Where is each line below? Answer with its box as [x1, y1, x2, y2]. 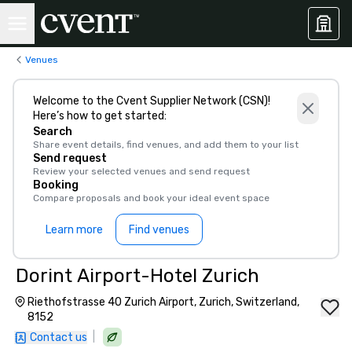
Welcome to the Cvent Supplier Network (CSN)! [33, 94, 270, 108]
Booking [33, 178, 79, 192]
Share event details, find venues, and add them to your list [33, 139, 299, 150]
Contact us [30, 331, 87, 344]
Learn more [46, 222, 103, 236]
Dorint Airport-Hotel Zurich [16, 265, 259, 287]
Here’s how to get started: [33, 109, 167, 123]
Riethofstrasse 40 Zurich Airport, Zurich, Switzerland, [27, 295, 299, 309]
